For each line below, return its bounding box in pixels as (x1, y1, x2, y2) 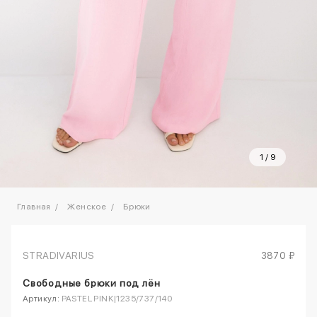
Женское (67, 201, 107, 212)
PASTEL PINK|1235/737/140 (59, 293, 173, 304)
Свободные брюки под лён (23, 277, 161, 289)
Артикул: (23, 293, 60, 304)
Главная (17, 201, 51, 212)
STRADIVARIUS (23, 249, 95, 261)
